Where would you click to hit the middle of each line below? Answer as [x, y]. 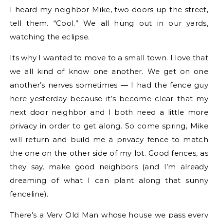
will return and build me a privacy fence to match [109, 139]
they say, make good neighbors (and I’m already [109, 167]
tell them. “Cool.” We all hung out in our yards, [109, 23]
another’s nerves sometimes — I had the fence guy [109, 85]
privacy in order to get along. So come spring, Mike [109, 126]
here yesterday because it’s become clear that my [109, 99]
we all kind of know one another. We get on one [109, 71]
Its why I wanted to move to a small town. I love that [109, 58]
